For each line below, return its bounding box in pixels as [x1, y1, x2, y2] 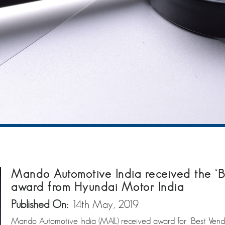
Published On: [11, 197, 71, 210]
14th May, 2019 [71, 197, 139, 210]
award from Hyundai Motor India [11, 179, 184, 194]
